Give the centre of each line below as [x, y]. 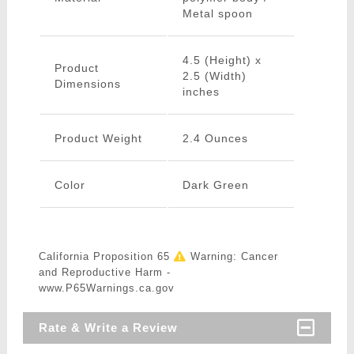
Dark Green [215, 185]
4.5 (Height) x [222, 60]
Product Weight [98, 139]
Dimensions [87, 84]
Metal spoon [217, 14]
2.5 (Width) [214, 76]
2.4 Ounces [215, 139]
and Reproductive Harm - [104, 273]
